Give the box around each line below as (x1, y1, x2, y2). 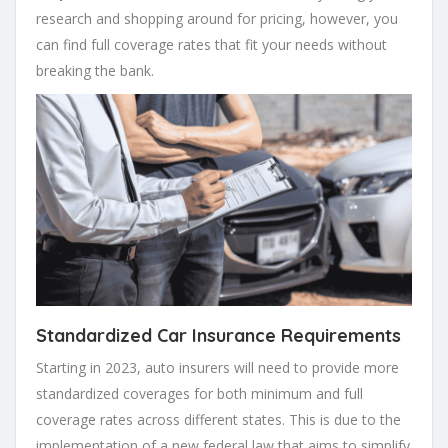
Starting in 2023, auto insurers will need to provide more (36, 357, 399, 377)
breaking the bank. (36, 61, 154, 81)
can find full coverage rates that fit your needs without (36, 35, 387, 55)
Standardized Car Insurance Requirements (36, 323, 401, 347)
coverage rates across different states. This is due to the (36, 409, 401, 429)
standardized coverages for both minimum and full (36, 383, 363, 403)
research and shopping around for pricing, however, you (36, 9, 398, 29)
